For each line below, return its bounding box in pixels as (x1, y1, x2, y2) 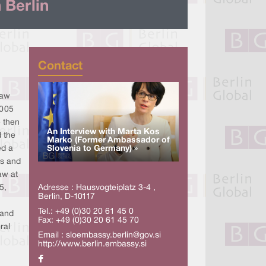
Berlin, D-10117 (37, 192, 95, 201)
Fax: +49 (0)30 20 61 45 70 (37, 216, 139, 224)
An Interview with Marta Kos (46, 128, 160, 136)
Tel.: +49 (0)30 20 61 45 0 (37, 207, 134, 216)
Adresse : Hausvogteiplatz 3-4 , (37, 183, 156, 192)
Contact (37, 61, 83, 72)
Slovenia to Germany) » (46, 144, 138, 153)
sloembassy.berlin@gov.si (65, 231, 161, 239)
